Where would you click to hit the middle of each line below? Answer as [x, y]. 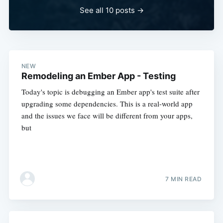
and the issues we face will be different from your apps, [107, 116]
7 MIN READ [184, 179]
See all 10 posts [107, 10]
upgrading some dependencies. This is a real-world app [107, 104]
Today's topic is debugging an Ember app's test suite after [110, 92]
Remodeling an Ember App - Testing [98, 76]
